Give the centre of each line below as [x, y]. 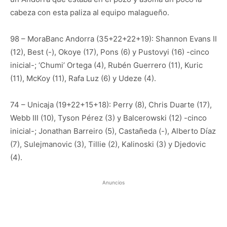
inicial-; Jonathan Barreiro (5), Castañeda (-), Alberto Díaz [113, 131]
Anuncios [113, 182]
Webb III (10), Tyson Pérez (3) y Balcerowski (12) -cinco [108, 118]
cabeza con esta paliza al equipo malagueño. [90, 12]
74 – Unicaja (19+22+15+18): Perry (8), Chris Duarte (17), [111, 104]
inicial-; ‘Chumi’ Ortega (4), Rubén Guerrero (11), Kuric [106, 65]
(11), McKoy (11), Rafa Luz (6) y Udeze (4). [83, 78]
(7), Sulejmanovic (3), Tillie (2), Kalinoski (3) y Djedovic [108, 144]
